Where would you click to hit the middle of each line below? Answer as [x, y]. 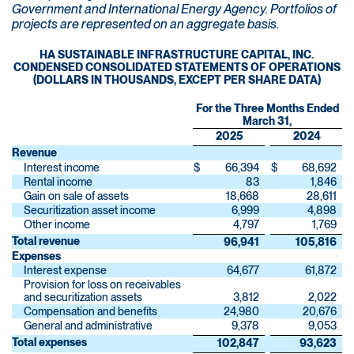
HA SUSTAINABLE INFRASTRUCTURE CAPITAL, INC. [177, 55]
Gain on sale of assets [76, 196]
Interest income [62, 168]
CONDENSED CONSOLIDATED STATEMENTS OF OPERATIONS [177, 68]
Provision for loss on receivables [102, 285]
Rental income [58, 182]
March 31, [267, 121]
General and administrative [88, 326]
